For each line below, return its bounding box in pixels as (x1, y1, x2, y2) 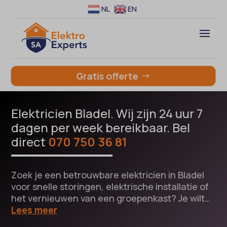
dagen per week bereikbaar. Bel (11, 119, 191, 136)
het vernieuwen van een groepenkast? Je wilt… (11, 192, 211, 205)
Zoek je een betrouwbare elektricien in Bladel (11, 169, 205, 181)
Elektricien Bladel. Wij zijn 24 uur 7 (11, 105, 203, 122)
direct (11, 133, 49, 150)
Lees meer (11, 204, 58, 216)
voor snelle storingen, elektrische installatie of (11, 180, 209, 193)
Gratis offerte (77, 69, 139, 82)
